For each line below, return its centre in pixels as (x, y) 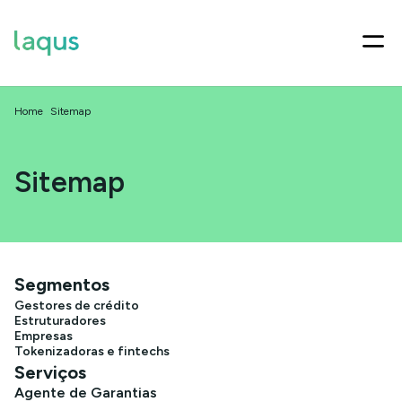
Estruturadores (60, 321)
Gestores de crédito (77, 306)
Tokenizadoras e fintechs (92, 351)
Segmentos (62, 284)
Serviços (50, 372)
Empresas (44, 336)
